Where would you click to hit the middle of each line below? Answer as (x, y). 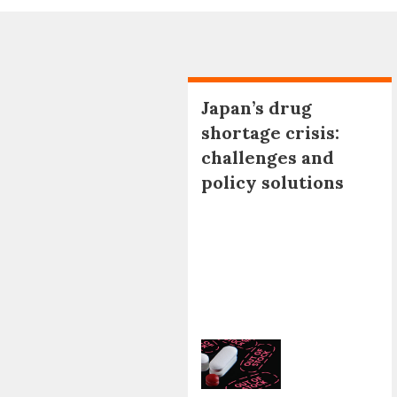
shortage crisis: (270, 132)
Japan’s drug (257, 107)
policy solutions (272, 182)
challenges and (268, 157)
